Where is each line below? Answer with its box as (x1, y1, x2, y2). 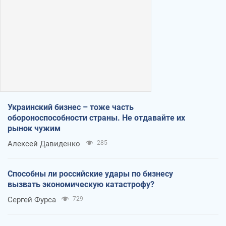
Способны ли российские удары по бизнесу (8, 169, 173, 179)
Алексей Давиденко (8, 139, 80, 149)
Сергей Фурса (8, 195, 56, 205)
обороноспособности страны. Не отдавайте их (8, 113, 185, 123)
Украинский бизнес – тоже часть (8, 102, 134, 112)
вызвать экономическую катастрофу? (8, 180, 154, 190)
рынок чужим (8, 124, 61, 134)
